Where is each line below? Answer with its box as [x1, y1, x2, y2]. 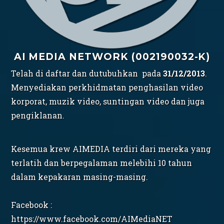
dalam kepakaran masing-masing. [11, 171, 148, 182]
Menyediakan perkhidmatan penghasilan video [11, 81, 203, 92]
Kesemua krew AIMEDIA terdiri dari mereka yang [11, 143, 211, 154]
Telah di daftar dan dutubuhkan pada [11, 67, 163, 78]
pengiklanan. [11, 109, 65, 120]
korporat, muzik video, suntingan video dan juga [11, 95, 205, 106]
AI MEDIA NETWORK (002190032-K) [13, 50, 210, 62]
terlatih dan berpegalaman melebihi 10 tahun [11, 157, 192, 168]
